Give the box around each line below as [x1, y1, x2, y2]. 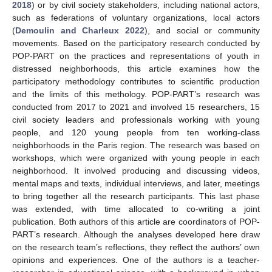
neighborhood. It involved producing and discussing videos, [12, 165, 260, 175]
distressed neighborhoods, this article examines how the [12, 63, 260, 73]
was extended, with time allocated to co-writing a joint [12, 203, 260, 214]
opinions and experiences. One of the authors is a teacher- [12, 254, 260, 265]
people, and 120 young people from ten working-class [12, 127, 260, 137]
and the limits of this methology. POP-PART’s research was [12, 89, 260, 99]
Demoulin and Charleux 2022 [15, 25, 145, 35]
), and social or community [144, 25, 260, 35]
